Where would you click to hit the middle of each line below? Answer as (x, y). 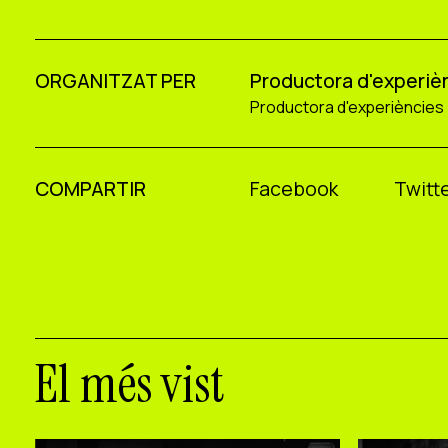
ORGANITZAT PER (116, 81)
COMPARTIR (91, 188)
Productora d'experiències (347, 106)
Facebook (294, 188)
